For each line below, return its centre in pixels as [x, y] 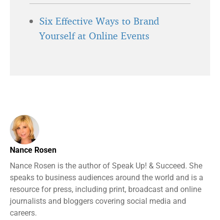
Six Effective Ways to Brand [99, 21]
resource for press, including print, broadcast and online [106, 189]
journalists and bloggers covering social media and [98, 201]
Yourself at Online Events [94, 36]
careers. [23, 213]
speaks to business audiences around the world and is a [107, 178]
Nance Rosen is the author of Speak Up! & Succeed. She [106, 166]
